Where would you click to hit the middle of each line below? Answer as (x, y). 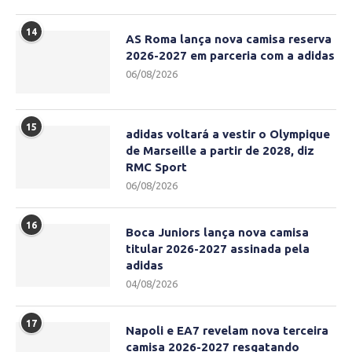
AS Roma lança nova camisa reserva (229, 39)
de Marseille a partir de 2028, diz (220, 151)
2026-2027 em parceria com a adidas (230, 56)
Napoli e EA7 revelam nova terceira (227, 331)
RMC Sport (156, 167)
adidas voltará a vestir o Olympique (228, 134)
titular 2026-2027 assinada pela (218, 249)
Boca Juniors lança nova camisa (217, 233)
